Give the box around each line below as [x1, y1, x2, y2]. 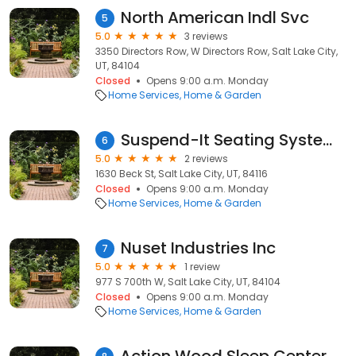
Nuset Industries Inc [121, 237, 276, 259]
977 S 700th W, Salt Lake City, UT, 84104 [95, 275, 281, 288]
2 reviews [184, 152, 228, 165]
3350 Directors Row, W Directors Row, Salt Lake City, [95, 44, 338, 58]
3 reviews [184, 29, 228, 43]
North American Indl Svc [121, 6, 309, 29]
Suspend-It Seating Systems [323, 129, 332, 151]
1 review [184, 260, 220, 273]
